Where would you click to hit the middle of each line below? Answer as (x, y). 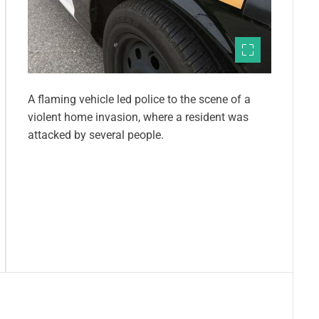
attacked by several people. (96, 135)
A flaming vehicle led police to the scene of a (139, 99)
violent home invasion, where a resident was (138, 117)
